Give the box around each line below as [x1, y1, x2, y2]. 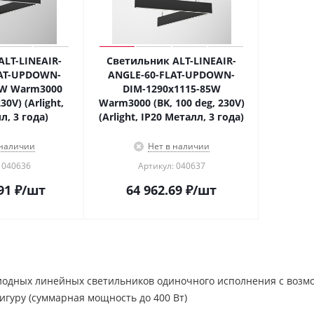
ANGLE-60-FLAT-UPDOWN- [108, 68, 235, 81]
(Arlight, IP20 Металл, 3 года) [99, 110, 244, 123]
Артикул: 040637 [137, 160, 205, 172]
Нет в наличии [147, 140, 210, 152]
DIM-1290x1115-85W [122, 82, 221, 95]
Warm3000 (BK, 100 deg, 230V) [98, 96, 245, 109]
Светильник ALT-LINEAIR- [107, 54, 236, 67]
